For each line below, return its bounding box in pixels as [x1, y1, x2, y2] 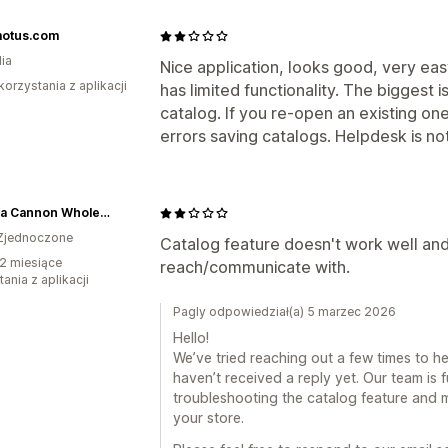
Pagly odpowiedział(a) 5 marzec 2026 [173, 304, 396, 319]
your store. [173, 409, 244, 426]
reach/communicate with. [160, 257, 350, 277]
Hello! [173, 329, 209, 346]
